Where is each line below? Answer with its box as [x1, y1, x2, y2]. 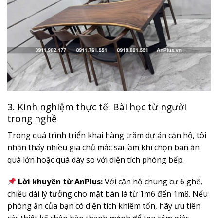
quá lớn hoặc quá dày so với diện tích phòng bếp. [7, 154, 184, 165]
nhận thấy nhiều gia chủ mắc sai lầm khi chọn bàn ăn [7, 142, 200, 153]
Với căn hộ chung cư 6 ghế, [103, 176, 203, 187]
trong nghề [7, 111, 57, 125]
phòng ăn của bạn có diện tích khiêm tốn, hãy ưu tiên [7, 200, 200, 212]
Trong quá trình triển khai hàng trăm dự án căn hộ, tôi [7, 129, 206, 141]
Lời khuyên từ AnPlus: [18, 176, 103, 187]
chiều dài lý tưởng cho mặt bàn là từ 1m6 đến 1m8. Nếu [7, 188, 208, 200]
